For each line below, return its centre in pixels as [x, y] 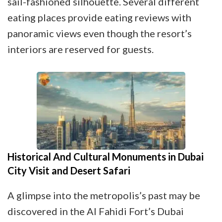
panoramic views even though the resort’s [100, 33]
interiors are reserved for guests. [82, 49]
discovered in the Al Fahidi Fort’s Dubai [96, 211]
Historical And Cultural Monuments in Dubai [106, 157]
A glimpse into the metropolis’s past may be [104, 195]
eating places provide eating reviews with [99, 18]
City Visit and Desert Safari [69, 171]
